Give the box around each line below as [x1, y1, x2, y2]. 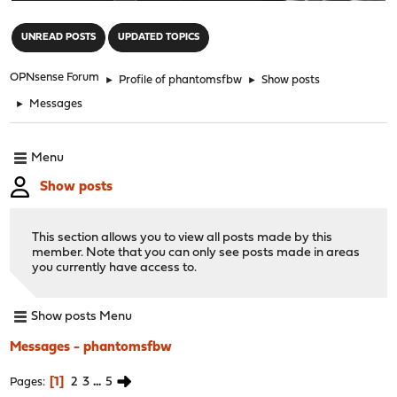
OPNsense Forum [10, 71, 100, 83]
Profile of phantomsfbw [119, 74, 243, 86]
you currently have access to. [32, 261, 198, 275]
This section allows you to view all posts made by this [32, 230, 333, 245]
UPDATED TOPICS [118, 32, 200, 43]
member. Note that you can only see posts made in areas [32, 245, 361, 260]
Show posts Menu [31, 310, 133, 324]
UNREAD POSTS [21, 32, 97, 43]
